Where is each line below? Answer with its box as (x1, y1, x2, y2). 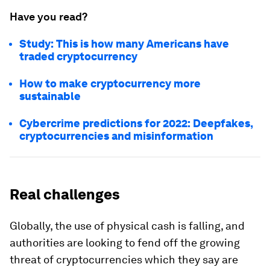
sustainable (19, 90, 81, 102)
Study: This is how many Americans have (19, 37, 229, 50)
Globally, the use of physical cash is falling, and (10, 219, 245, 232)
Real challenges (10, 186, 120, 203)
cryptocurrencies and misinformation (19, 130, 213, 142)
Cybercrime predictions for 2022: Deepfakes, (19, 117, 253, 130)
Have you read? (10, 10, 87, 23)
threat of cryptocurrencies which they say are (10, 253, 238, 266)
